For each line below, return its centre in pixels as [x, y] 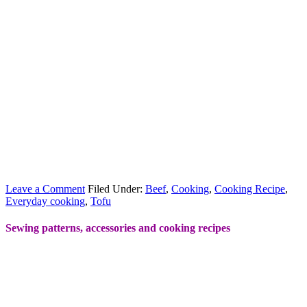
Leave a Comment [45, 188]
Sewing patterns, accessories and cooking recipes [118, 228]
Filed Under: [116, 188]
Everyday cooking [45, 201]
